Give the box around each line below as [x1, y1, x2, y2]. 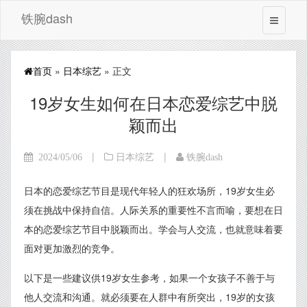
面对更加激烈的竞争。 [24, 241, 120, 255]
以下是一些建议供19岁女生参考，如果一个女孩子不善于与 [24, 271, 275, 284]
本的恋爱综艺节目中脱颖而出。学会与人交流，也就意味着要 [24, 222, 283, 236]
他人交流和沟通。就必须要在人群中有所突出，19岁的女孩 [24, 290, 275, 304]
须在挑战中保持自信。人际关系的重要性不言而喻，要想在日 [24, 203, 283, 217]
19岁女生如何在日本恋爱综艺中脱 [29, 90, 278, 114]
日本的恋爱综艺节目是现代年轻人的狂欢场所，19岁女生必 [24, 184, 275, 197]
